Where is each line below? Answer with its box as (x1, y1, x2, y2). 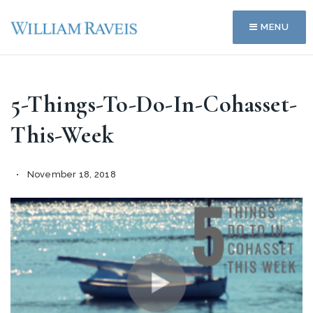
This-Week (10, 121, 115, 150)
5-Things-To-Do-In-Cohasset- (10, 90, 298, 119)
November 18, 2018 (24, 169, 116, 180)
